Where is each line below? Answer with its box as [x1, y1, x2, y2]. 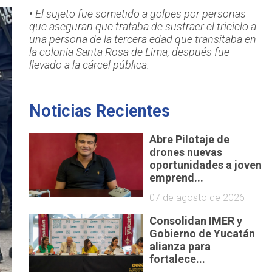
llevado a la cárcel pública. [29, 58, 149, 72]
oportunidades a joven [149, 158, 262, 171]
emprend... [149, 171, 204, 184]
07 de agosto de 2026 [149, 191, 245, 203]
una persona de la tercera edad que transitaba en [29, 33, 256, 46]
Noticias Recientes [29, 101, 170, 121]
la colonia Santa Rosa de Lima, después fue [29, 46, 229, 59]
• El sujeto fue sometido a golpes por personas [29, 7, 246, 21]
